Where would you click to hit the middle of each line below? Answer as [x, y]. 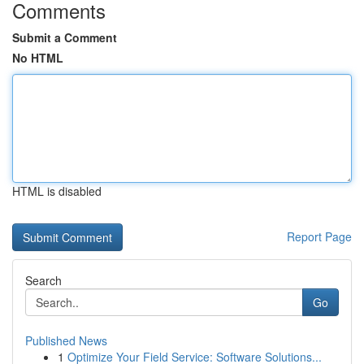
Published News [66, 340]
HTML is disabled [57, 191]
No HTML [38, 58]
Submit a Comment [65, 37]
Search [43, 280]
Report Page [319, 236]
